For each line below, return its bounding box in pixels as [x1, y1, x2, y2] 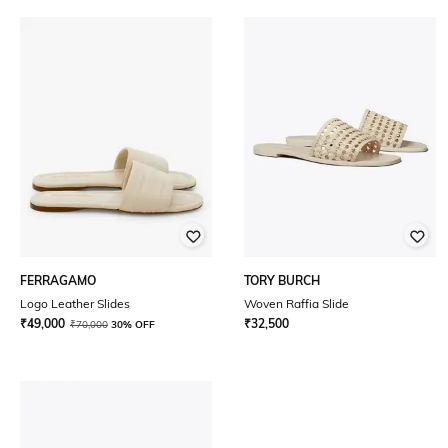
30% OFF [111, 318, 155, 331]
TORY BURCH [244, 273, 320, 288]
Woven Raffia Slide [244, 296, 349, 311]
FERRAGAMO [20, 273, 96, 288]
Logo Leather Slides [20, 296, 130, 311]
